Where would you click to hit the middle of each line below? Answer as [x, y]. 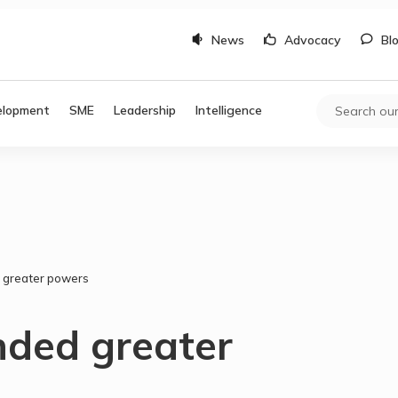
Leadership [145, 110]
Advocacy [312, 40]
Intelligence [229, 110]
